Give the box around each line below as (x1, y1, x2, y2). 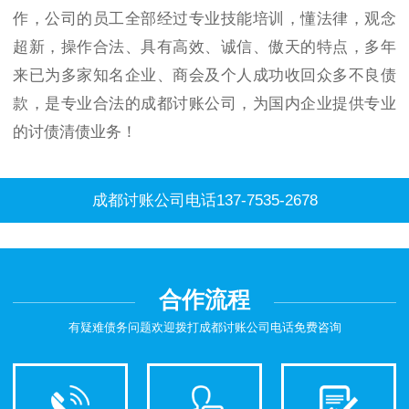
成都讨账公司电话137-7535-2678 (91, 192, 318, 210)
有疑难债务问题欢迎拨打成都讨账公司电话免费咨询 (68, 321, 341, 335)
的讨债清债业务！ (13, 123, 137, 142)
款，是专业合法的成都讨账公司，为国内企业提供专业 (13, 95, 396, 113)
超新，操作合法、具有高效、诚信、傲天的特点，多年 (13, 38, 396, 57)
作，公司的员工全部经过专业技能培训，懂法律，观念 (13, 10, 396, 28)
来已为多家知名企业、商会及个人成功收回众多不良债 (13, 67, 396, 85)
